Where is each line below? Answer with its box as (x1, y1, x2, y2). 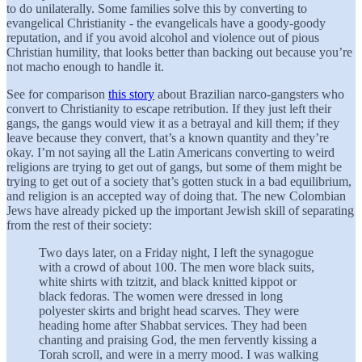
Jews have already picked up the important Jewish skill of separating (6, 203, 354, 217)
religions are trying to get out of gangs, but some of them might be (6, 159, 342, 174)
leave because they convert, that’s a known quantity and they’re (6, 130, 329, 145)
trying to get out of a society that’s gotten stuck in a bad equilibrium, (6, 174, 351, 188)
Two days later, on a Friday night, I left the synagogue (39, 245, 314, 259)
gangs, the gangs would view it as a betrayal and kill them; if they (6, 116, 339, 130)
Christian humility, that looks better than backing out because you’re (6, 44, 352, 59)
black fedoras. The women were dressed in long (39, 288, 283, 303)
